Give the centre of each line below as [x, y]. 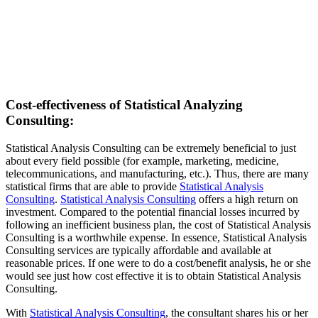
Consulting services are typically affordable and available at [138, 251]
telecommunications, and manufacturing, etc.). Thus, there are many [157, 174]
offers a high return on [247, 199]
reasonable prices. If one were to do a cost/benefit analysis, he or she [158, 263]
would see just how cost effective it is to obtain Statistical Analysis [153, 276]
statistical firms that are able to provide [93, 187]
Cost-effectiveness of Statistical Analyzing [124, 105]
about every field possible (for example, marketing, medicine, [142, 161]
